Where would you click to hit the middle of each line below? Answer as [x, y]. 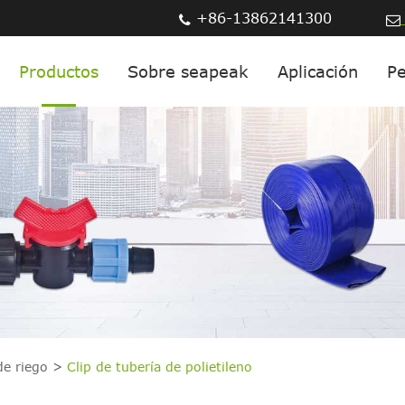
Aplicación [318, 71]
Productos [59, 71]
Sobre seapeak [188, 71]
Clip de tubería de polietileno [160, 367]
